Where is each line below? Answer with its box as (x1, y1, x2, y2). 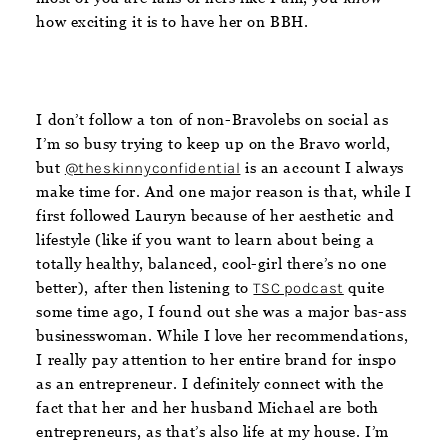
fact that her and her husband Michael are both (36, 399, 379, 417)
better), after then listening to (36, 279, 254, 297)
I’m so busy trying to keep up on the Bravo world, (36, 135, 391, 153)
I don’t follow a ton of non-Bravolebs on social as (36, 111, 389, 129)
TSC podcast (253, 279, 344, 298)
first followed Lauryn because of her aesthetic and (36, 207, 395, 225)
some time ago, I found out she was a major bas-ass (36, 303, 407, 321)
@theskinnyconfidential (64, 159, 241, 178)
